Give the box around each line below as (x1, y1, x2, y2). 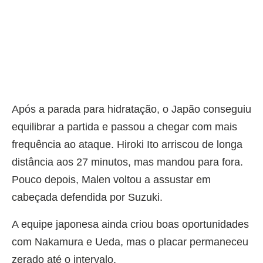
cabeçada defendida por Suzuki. (12, 191, 163, 203)
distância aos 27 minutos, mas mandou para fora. (12, 156, 243, 168)
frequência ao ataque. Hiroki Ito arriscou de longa (12, 138, 242, 150)
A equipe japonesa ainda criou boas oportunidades (12, 218, 249, 230)
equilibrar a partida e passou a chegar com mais (12, 120, 237, 133)
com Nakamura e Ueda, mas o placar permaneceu (12, 235, 248, 248)
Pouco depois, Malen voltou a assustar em (12, 173, 211, 186)
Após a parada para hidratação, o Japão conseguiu (12, 103, 251, 115)
